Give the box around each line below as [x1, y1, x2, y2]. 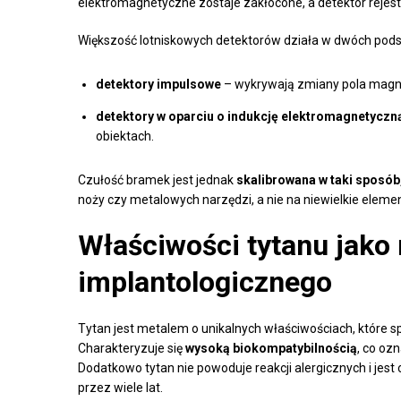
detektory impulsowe [96, 76, 221, 91]
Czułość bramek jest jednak [78, 172, 236, 187]
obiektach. [96, 128, 154, 143]
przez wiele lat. [78, 380, 163, 395]
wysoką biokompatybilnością [185, 340, 357, 355]
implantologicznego [78, 264, 332, 299]
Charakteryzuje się [78, 340, 185, 355]
